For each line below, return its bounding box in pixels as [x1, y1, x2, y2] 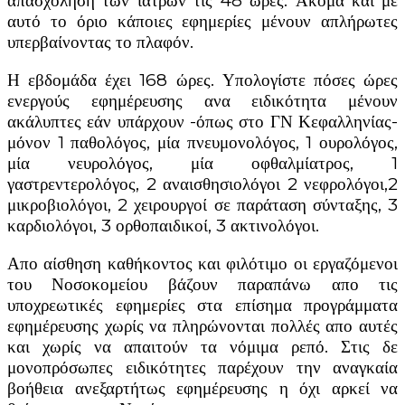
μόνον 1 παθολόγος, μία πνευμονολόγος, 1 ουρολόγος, [7, 131, 398, 153]
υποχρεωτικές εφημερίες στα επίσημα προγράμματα [7, 294, 398, 316]
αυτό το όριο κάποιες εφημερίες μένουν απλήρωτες [7, 10, 398, 32]
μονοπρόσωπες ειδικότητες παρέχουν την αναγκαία [7, 356, 398, 378]
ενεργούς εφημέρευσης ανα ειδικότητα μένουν [7, 89, 398, 111]
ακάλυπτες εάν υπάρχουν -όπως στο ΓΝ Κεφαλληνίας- [7, 110, 398, 132]
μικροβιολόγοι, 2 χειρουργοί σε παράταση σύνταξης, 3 [7, 193, 398, 215]
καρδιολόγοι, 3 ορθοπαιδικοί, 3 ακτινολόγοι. [7, 214, 319, 236]
